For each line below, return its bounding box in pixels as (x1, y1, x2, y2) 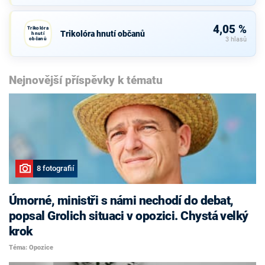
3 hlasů (225, 35, 247, 44)
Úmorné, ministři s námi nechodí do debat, (9, 193, 234, 208)
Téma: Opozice (9, 244, 53, 252)
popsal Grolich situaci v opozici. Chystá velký (9, 208, 248, 223)
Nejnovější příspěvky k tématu (9, 73, 163, 87)
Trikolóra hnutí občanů (60, 28, 145, 38)
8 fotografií (36, 164, 74, 173)
